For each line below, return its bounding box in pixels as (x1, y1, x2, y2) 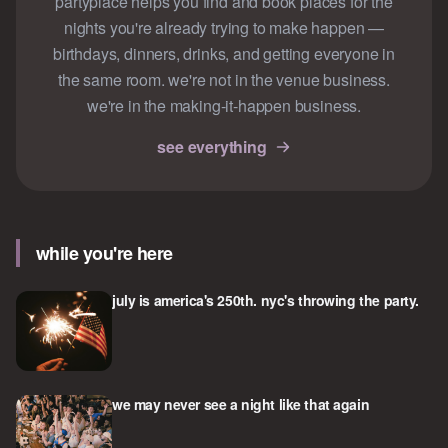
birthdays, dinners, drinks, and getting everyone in (52, 42, 396, 66)
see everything (157, 135, 267, 159)
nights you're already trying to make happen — (63, 16, 385, 40)
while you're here (36, 240, 173, 267)
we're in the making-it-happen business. (86, 94, 362, 118)
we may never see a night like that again (112, 394, 370, 415)
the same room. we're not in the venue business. (58, 68, 390, 92)
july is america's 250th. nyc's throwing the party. (112, 290, 419, 311)
